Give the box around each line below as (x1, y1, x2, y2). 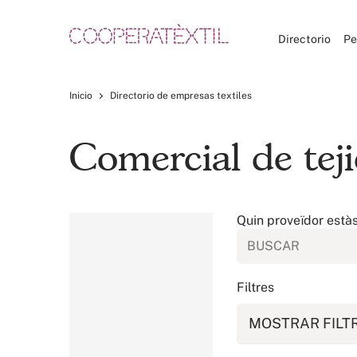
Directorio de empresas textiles (110, 90, 252, 101)
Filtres (237, 280, 274, 295)
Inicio (69, 90, 92, 101)
